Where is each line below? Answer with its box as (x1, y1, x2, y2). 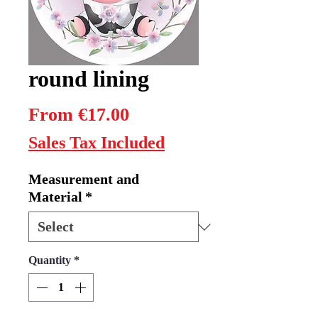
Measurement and (28, 171, 139, 187)
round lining (28, 66, 149, 92)
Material (28, 189, 82, 205)
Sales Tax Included (28, 133, 165, 153)
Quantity (28, 254, 71, 267)
